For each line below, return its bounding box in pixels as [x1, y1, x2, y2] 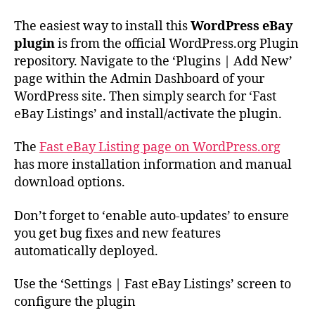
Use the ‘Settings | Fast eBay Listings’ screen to [14, 276, 291, 293]
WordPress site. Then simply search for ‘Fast [14, 88, 276, 105]
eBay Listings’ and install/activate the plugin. [14, 105, 282, 122]
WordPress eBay [191, 18, 292, 34]
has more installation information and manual [14, 157, 292, 174]
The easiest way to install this [14, 18, 191, 34]
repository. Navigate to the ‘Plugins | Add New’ [14, 53, 292, 70]
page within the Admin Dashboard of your [14, 70, 264, 87]
